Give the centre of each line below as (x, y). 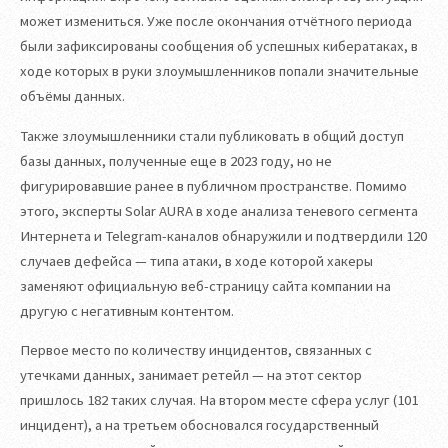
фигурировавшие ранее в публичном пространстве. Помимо (213, 185)
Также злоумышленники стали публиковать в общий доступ (212, 135)
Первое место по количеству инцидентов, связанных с (196, 350)
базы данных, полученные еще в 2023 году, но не (176, 160)
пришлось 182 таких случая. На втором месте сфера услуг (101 (219, 400)
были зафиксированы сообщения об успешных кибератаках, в (219, 45)
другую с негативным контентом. (127, 310)
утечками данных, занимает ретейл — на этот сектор (191, 375)
